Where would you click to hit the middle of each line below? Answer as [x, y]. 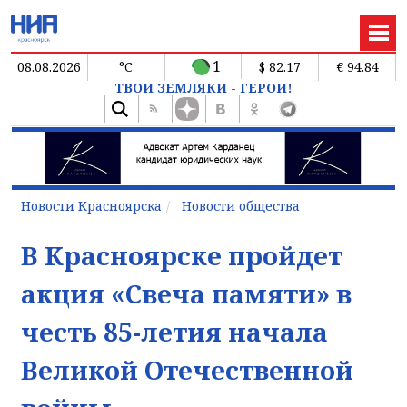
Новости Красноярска [91, 205]
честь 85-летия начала [174, 331]
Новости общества [241, 205]
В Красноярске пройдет [182, 255]
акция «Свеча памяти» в [186, 293]
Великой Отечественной [187, 369]
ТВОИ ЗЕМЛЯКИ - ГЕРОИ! [203, 87]
